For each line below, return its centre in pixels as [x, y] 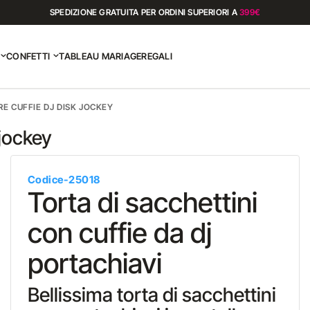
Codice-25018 [64, 180]
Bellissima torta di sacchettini [152, 295]
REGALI [157, 56]
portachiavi [94, 263]
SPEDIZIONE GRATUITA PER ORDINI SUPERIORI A [145, 12]
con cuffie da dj [119, 233]
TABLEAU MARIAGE [100, 56]
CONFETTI [28, 56]
